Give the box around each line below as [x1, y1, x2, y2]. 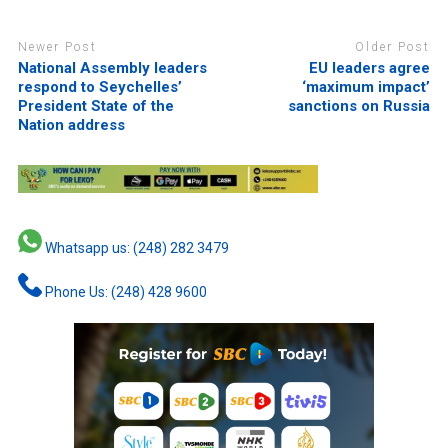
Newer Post [17, 40, 97, 55]
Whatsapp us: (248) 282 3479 [41, 239, 229, 256]
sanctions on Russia [288, 96, 431, 115]
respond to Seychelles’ [17, 77, 182, 96]
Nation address [17, 115, 125, 134]
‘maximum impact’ [302, 77, 431, 96]
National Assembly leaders [17, 58, 207, 77]
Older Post [355, 40, 431, 55]
